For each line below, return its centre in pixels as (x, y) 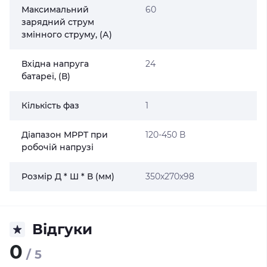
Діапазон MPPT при (65, 135)
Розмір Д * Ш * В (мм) (68, 176)
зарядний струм (58, 22)
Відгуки (62, 229)
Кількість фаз (50, 105)
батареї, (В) (46, 76)
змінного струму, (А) (67, 35)
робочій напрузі (58, 147)
